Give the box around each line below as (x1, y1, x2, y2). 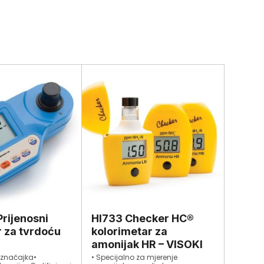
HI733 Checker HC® (91, 212, 194, 225)
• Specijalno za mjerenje (91, 252, 177, 263)
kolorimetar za (91, 225, 167, 238)
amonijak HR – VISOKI (91, 238, 203, 251)
